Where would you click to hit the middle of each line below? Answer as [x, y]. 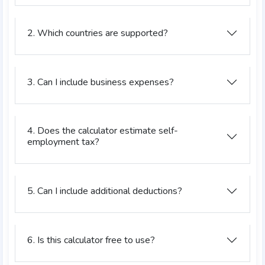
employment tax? [63, 142]
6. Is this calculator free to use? [91, 240]
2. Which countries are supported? [98, 33]
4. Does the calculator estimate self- [103, 131]
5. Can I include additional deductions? [105, 191]
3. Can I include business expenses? [101, 82]
